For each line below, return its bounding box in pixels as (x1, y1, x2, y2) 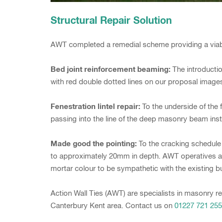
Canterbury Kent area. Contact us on (51, 201, 174, 210)
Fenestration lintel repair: (51, 102, 140, 111)
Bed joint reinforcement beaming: (51, 64, 170, 73)
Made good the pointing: (51, 139, 137, 148)
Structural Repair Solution (51, 14, 172, 26)
